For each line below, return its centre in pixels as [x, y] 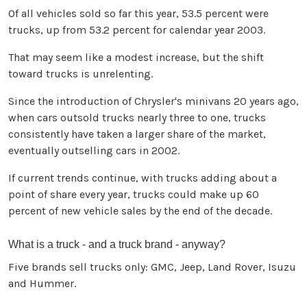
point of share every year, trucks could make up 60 [134, 195]
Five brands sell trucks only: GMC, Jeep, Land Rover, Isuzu [152, 267]
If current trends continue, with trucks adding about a [143, 178]
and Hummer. [42, 284]
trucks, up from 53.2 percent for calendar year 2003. [137, 30]
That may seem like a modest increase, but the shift [136, 58]
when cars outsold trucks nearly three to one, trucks [137, 118]
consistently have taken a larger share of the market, [137, 134]
